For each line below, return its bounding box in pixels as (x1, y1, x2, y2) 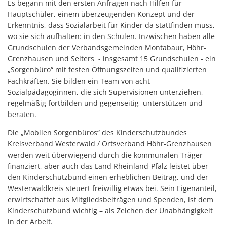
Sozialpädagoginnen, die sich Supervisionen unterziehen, (8, 87, 203, 97)
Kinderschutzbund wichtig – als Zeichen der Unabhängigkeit (8, 205, 213, 215)
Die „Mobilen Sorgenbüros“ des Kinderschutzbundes (8, 127, 187, 137)
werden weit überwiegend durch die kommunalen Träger (8, 149, 203, 160)
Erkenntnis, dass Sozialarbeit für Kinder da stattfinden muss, (8, 20, 215, 30)
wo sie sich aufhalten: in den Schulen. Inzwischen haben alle (8, 31, 215, 41)
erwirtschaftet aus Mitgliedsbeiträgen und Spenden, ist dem (8, 194, 213, 204)
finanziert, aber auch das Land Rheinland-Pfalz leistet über (8, 161, 208, 171)
